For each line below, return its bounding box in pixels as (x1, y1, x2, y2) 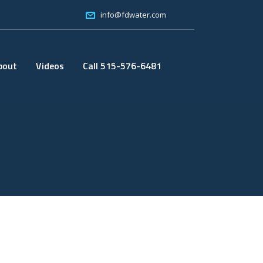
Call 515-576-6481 (83, 59, 161, 73)
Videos (36, 59, 64, 73)
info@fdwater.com (100, 9, 166, 20)
